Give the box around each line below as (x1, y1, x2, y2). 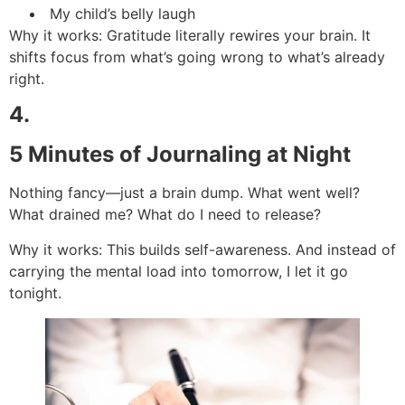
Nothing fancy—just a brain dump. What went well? (9, 184, 360, 202)
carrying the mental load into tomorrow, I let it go (9, 261, 348, 280)
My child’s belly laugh (45, 5, 195, 24)
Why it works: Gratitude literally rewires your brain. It (9, 26, 371, 45)
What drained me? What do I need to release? (9, 205, 321, 224)
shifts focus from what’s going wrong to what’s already (9, 48, 385, 67)
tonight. (9, 283, 61, 302)
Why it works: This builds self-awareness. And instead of (9, 240, 396, 259)
